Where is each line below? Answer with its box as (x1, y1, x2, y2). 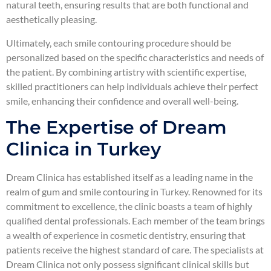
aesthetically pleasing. (6, 13, 97, 25)
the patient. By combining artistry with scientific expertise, (6, 65, 246, 77)
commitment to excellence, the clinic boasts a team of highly (6, 200, 252, 212)
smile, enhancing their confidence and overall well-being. (6, 94, 238, 106)
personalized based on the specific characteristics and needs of (6, 51, 264, 63)
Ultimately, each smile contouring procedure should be (6, 36, 231, 48)
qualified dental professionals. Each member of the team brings (6, 215, 265, 227)
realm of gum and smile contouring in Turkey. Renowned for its (6, 186, 263, 198)
